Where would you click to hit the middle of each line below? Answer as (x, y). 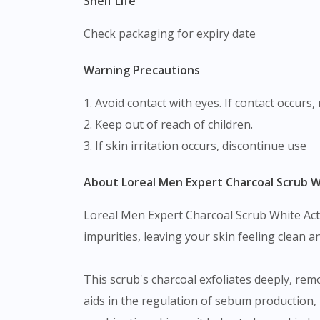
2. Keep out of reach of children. (168, 124)
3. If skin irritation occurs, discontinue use (195, 145)
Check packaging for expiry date (170, 33)
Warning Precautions (142, 70)
